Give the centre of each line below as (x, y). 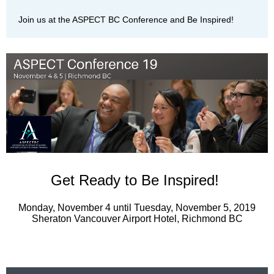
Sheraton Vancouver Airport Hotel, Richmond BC (137, 218)
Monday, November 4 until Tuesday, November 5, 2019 (137, 207)
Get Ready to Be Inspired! (137, 180)
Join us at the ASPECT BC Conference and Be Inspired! (126, 19)
